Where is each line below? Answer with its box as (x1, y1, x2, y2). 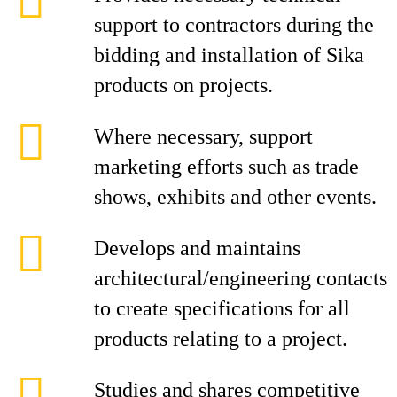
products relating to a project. (94, 327, 347, 350)
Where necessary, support (94, 125, 313, 148)
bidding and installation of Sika (94, 43, 364, 66)
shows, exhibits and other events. (94, 185, 377, 208)
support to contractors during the (94, 13, 374, 36)
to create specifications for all (94, 297, 350, 320)
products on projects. (94, 74, 273, 97)
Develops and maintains (94, 237, 300, 260)
